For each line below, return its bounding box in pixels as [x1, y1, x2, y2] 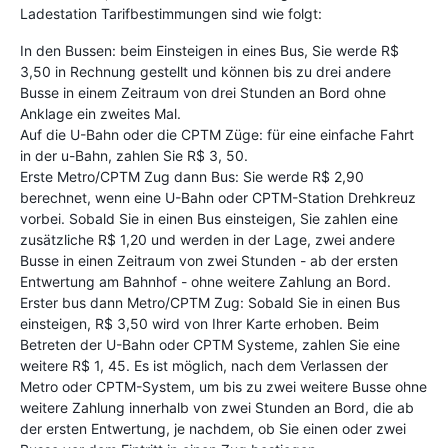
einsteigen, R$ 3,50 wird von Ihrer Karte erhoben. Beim [20, 314, 379, 332]
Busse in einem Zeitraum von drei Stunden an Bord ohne [20, 83, 386, 101]
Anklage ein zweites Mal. [20, 104, 181, 122]
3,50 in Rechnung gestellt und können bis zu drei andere [20, 62, 391, 80]
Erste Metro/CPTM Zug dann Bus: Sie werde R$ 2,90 [20, 167, 364, 185]
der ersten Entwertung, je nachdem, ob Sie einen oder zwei [20, 419, 406, 437]
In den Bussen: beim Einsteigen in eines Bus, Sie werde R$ [20, 41, 399, 59]
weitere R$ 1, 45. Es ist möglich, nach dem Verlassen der [20, 356, 388, 374]
